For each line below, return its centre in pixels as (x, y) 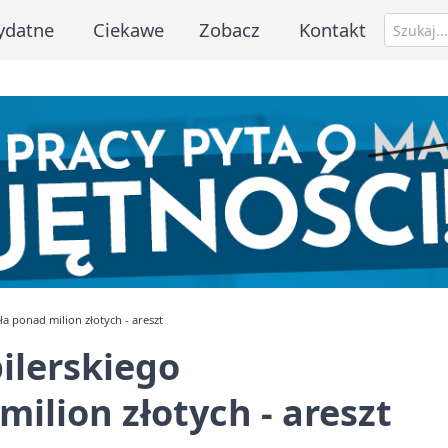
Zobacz (230, 29)
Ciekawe (128, 29)
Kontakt (333, 29)
